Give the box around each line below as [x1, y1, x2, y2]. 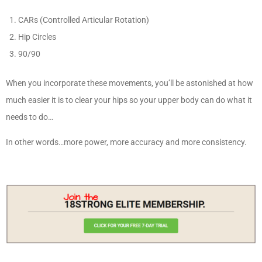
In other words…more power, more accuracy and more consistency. [6, 137, 247, 147]
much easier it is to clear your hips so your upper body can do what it [6, 95, 252, 105]
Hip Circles [18, 32, 56, 42]
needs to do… [6, 112, 53, 122]
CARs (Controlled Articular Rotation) [18, 15, 149, 25]
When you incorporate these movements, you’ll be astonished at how [6, 78, 253, 88]
